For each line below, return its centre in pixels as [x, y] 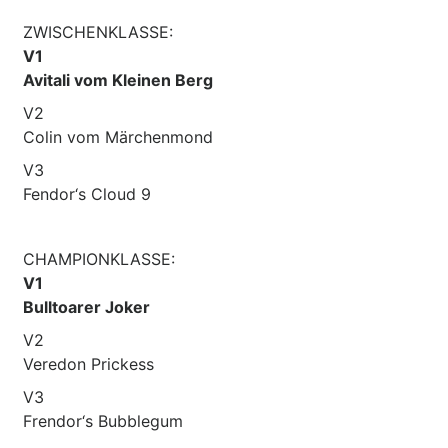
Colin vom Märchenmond [118, 136]
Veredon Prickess [88, 363]
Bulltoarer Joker [86, 306]
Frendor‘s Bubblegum [103, 420]
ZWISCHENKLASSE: [98, 31]
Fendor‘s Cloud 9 [87, 193]
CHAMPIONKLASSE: [99, 258]
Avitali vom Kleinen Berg [118, 79]
